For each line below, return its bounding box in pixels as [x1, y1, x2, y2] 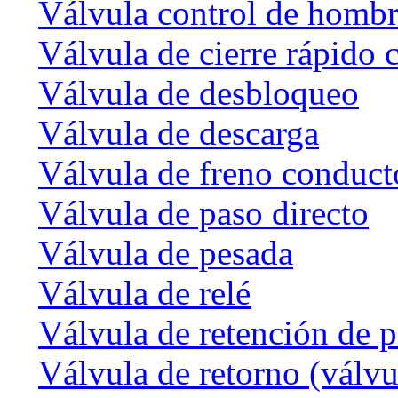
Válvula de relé [38, 273, 251, 312]
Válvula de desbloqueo [38, 73, 359, 112]
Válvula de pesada [38, 233, 293, 272]
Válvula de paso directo [38, 193, 369, 232]
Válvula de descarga [38, 113, 319, 152]
